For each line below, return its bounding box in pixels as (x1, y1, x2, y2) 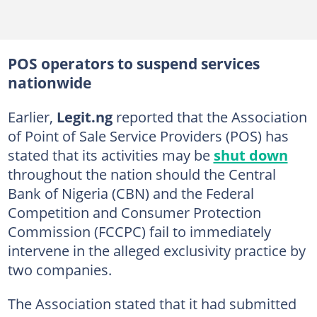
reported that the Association (112, 106, 307, 127)
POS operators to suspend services (7, 53, 260, 74)
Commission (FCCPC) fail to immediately (7, 221, 271, 241)
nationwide (7, 72, 91, 93)
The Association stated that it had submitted (7, 293, 296, 313)
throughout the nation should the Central (7, 163, 276, 184)
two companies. (7, 259, 112, 279)
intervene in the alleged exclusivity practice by (7, 240, 306, 260)
